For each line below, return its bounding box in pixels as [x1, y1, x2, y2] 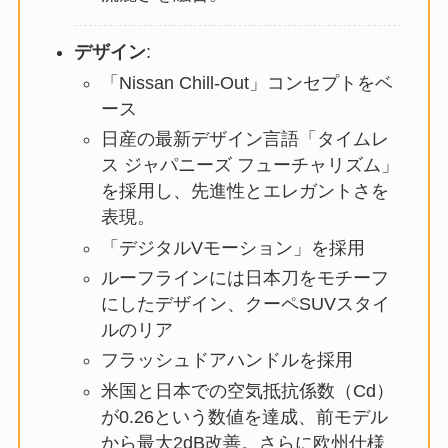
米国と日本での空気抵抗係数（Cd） [100, 380, 394, 401]
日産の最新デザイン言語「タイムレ [100, 129, 389, 150]
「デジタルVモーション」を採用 [100, 237, 365, 258]
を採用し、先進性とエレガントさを [100, 181, 389, 202]
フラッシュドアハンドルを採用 [100, 350, 353, 371]
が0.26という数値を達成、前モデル [100, 406, 388, 427]
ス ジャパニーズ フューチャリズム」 [100, 155, 399, 176]
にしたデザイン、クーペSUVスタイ [100, 293, 390, 314]
